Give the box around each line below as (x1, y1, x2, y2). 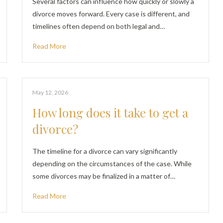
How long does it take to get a (32, 105, 189, 120)
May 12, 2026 (32, 89, 69, 96)
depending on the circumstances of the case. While (32, 159, 192, 168)
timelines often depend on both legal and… (32, 22, 165, 30)
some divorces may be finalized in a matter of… (32, 172, 176, 180)
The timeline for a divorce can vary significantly (32, 147, 178, 155)
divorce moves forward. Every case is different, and (32, 9, 190, 18)
